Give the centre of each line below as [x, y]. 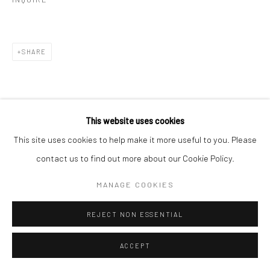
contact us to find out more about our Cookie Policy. [135, 158]
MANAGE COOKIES [135, 184]
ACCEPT [135, 246]
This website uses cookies [135, 121]
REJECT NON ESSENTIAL [135, 214]
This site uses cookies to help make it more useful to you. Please [135, 139]
